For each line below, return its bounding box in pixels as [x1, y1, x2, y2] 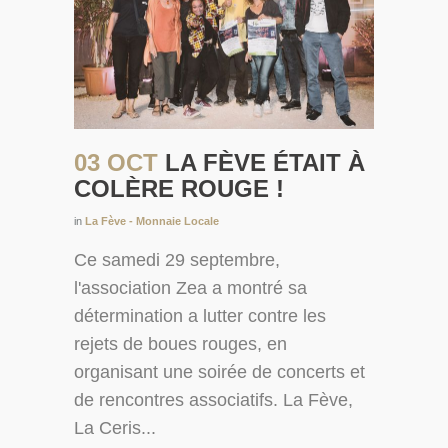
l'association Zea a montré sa [74, 278, 307, 299]
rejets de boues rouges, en [74, 334, 287, 355]
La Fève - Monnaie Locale [85, 215, 219, 228]
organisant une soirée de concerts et [74, 362, 365, 383]
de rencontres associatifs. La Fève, [74, 390, 353, 411]
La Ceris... [74, 418, 156, 439]
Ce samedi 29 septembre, [74, 250, 280, 271]
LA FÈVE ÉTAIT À [165, 149, 365, 177]
